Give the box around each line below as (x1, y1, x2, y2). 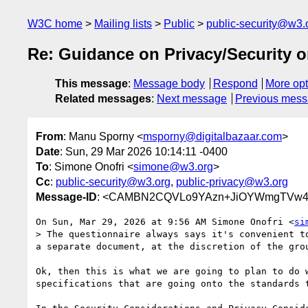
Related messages (55, 93, 151, 105)
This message (55, 78, 128, 90)
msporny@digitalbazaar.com (143, 130, 282, 142)
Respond (212, 78, 258, 90)
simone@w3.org (133, 160, 213, 173)
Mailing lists (94, 18, 152, 30)
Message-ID (36, 190, 97, 203)
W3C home (27, 18, 82, 30)
